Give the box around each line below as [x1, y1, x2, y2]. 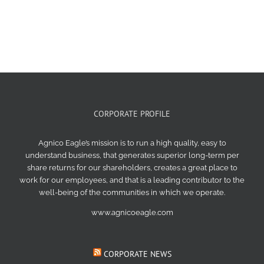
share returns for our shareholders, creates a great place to [27, 163, 237, 173]
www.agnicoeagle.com [91, 208, 173, 217]
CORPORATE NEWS [103, 249, 171, 260]
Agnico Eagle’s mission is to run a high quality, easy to [38, 138, 226, 148]
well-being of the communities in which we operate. [39, 188, 225, 197]
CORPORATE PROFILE [94, 108, 170, 120]
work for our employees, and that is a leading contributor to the [19, 176, 245, 185]
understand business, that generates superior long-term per [25, 151, 239, 160]
